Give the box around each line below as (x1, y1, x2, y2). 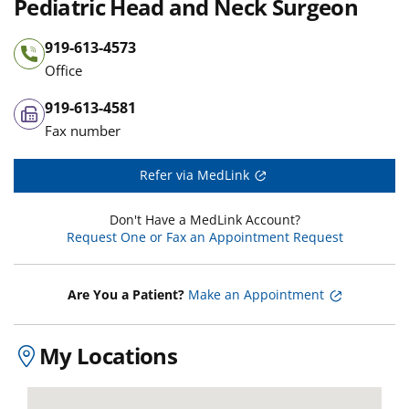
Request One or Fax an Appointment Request (66, 228, 343, 246)
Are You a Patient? (68, 286, 184, 304)
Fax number (45, 121, 121, 140)
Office (45, 61, 82, 79)
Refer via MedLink (139, 166, 249, 184)
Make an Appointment (188, 286, 324, 304)
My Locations (39, 340, 177, 371)
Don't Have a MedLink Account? (109, 211, 300, 229)
